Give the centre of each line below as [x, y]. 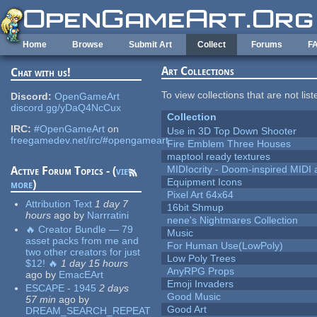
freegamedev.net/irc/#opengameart [90, 140]
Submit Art [150, 45]
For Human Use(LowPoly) [225, 246]
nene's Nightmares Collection [233, 220]
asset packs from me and [82, 240]
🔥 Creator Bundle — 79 [80, 229]
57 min [41, 300]
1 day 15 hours [95, 263]
